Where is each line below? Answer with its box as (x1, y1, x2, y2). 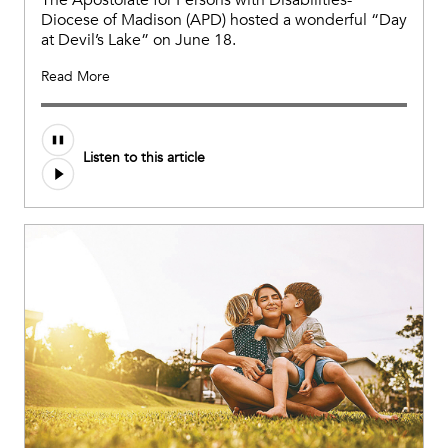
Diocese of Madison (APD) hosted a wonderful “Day (41, 9, 407, 32)
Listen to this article (83, 147, 205, 167)
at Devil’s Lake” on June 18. (41, 29, 236, 52)
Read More (41, 67, 110, 87)
